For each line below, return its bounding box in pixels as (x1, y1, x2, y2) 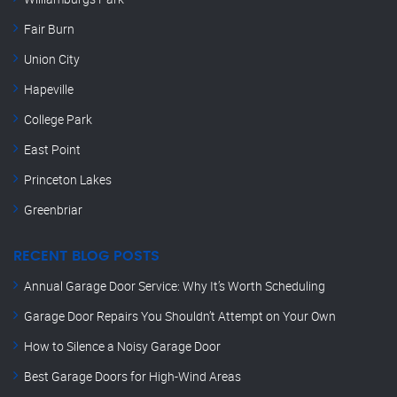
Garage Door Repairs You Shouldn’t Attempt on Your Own (24, 307, 336, 325)
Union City (24, 51, 80, 68)
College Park (24, 111, 92, 128)
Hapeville (24, 81, 74, 98)
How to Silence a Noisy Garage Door (24, 338, 221, 355)
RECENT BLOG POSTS (13, 249, 160, 264)
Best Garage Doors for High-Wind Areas (24, 368, 241, 385)
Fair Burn (24, 20, 74, 38)
